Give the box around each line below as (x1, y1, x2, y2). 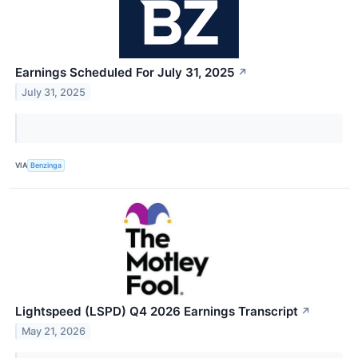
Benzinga (30, 161, 62, 170)
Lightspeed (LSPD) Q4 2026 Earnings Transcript (15, 303, 298, 319)
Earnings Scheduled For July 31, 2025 (15, 64, 235, 80)
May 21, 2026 (22, 324, 86, 337)
